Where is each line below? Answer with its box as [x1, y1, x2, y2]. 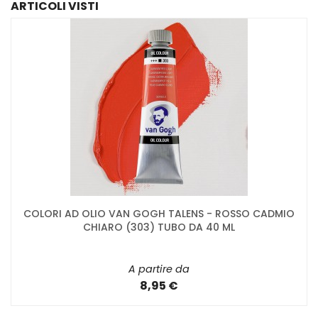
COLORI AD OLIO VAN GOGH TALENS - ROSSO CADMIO [23, 207, 295, 221]
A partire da [128, 262, 190, 277]
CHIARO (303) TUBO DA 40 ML [83, 220, 235, 235]
